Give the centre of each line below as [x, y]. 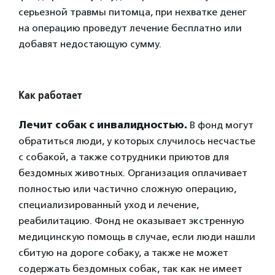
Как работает [50, 95]
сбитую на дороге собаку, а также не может [123, 253]
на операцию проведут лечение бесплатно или [130, 28]
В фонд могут [220, 125]
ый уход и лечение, [153, 205]
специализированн [63, 205]
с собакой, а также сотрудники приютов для [124, 157]
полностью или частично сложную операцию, [127, 189]
